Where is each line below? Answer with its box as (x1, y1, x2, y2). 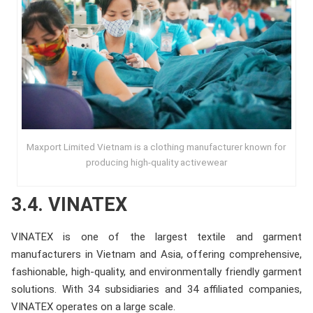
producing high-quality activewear (85, 156, 227, 168)
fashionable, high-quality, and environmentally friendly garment (11, 265, 302, 278)
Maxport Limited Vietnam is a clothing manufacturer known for (27, 140, 286, 152)
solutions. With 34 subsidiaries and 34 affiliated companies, (11, 282, 302, 296)
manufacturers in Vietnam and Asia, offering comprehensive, (11, 247, 302, 261)
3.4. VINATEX (11, 193, 127, 216)
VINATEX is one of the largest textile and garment (11, 230, 302, 243)
